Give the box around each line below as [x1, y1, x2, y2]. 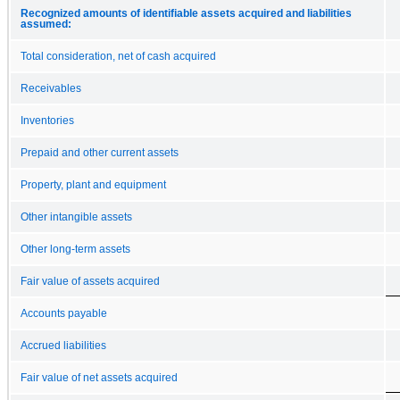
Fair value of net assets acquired [21, 371, 178, 383]
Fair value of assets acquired [21, 275, 160, 287]
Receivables [21, 82, 81, 94]
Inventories [21, 114, 74, 126]
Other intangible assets [21, 211, 132, 222]
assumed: [21, 18, 71, 29]
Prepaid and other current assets [21, 146, 179, 158]
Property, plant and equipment [21, 179, 166, 190]
